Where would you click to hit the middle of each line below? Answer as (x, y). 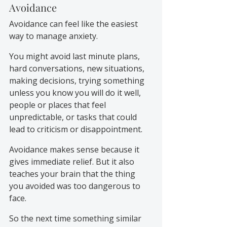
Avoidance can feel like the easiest (74, 24)
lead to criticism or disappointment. (76, 129)
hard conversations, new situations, (78, 68)
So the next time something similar (76, 218)
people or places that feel (59, 105)
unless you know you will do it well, (76, 92)
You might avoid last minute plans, (75, 56)
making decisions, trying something (78, 80)
